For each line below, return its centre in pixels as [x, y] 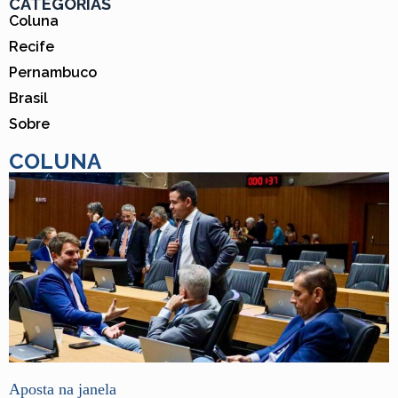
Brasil [28, 98]
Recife [32, 46]
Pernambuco [53, 72]
